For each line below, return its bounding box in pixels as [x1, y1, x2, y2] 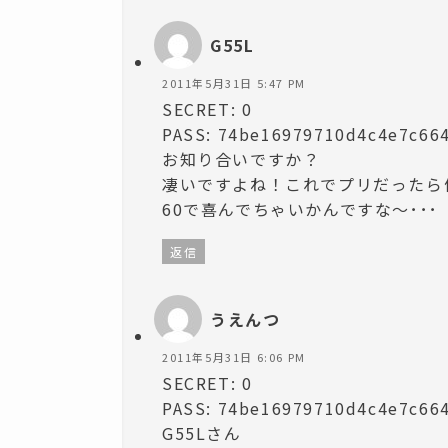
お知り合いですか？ [162, 147, 321, 171]
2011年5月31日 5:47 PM [162, 74, 306, 91]
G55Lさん [162, 421, 242, 445]
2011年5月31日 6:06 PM [162, 348, 306, 365]
